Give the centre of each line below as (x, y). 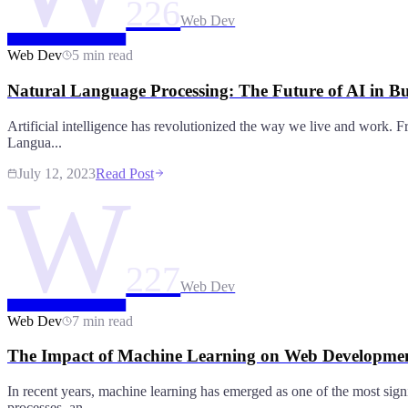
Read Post (125, 173)
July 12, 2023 (56, 173)
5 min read (102, 56)
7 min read (102, 321)
